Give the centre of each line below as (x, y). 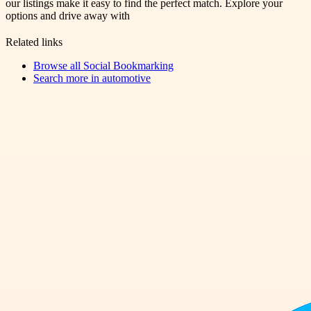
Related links (34, 42)
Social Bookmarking (128, 65)
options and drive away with (68, 15)
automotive (126, 78)
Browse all (58, 65)
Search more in (68, 78)
